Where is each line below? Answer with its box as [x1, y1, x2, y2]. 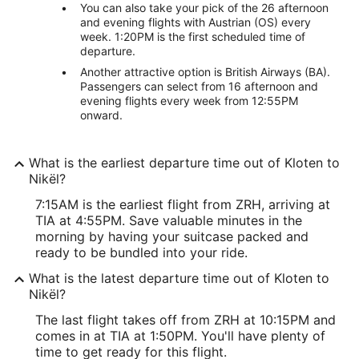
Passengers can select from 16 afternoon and [80, 79, 318, 93]
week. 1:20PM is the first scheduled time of [80, 30, 305, 43]
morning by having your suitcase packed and [35, 228, 309, 244]
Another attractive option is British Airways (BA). [80, 65, 330, 79]
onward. [80, 108, 123, 122]
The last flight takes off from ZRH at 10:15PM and [35, 312, 336, 328]
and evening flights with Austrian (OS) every [80, 15, 311, 29]
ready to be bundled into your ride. [35, 244, 248, 260]
